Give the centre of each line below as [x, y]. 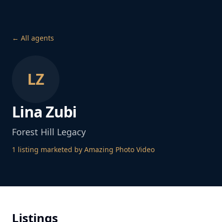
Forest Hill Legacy [49, 132]
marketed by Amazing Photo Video [97, 149]
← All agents [33, 38]
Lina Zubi [44, 112]
